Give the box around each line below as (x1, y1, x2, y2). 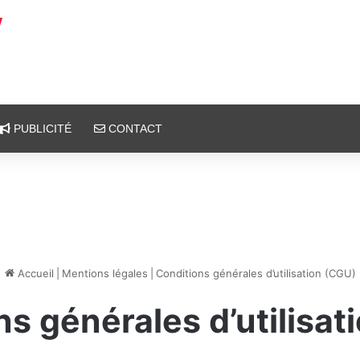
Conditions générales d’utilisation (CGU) (155, 267, 356, 280)
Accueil (14, 267, 54, 280)
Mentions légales (61, 267, 148, 280)
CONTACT (105, 122, 162, 135)
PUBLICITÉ (10, 122, 72, 135)
